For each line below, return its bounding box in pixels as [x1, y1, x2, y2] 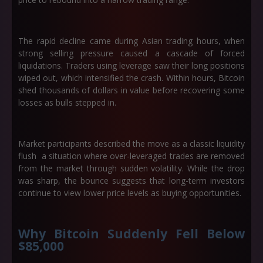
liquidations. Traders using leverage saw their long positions [18, 60, 245, 71]
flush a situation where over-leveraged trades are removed [18, 150, 245, 161]
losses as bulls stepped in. [18, 97, 116, 108]
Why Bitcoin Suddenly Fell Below [18, 225, 245, 242]
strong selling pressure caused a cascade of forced [18, 48, 245, 59]
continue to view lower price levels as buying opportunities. [18, 187, 241, 198]
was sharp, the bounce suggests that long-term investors [18, 175, 245, 186]
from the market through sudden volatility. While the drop [18, 163, 245, 174]
